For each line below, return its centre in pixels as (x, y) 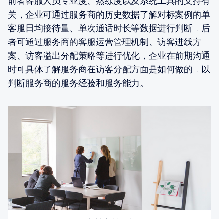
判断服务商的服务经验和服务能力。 (78, 83)
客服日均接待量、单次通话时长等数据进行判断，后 (109, 28)
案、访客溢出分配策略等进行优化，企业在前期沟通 (109, 55)
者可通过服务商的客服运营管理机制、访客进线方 (105, 42)
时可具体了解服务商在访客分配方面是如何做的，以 (109, 69)
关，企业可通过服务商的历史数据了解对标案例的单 (109, 14)
